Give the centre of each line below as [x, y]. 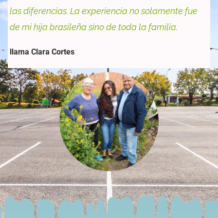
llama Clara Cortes [42, 52]
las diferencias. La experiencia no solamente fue [104, 11]
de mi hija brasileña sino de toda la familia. [94, 27]
